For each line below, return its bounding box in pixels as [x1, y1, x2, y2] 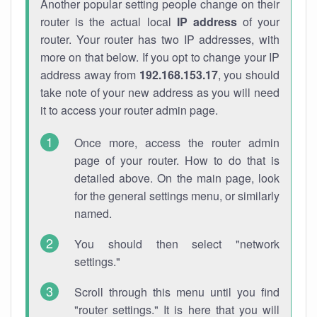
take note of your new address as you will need [40, 84, 279, 100]
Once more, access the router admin [74, 134, 279, 151]
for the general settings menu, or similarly [74, 188, 279, 204]
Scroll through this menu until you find [74, 284, 279, 300]
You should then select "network [74, 236, 279, 252]
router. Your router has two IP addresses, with [40, 31, 279, 47]
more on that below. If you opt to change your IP [40, 49, 279, 65]
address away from [40, 67, 139, 83]
